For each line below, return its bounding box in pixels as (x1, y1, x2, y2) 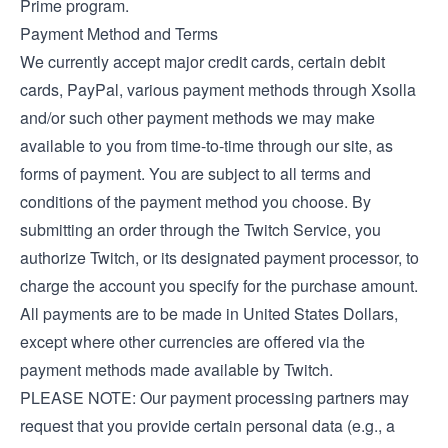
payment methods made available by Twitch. (20, 358, 333, 381)
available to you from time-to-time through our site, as (20, 134, 393, 157)
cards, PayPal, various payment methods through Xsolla (20, 78, 416, 101)
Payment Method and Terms (20, 22, 218, 45)
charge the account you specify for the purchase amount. (20, 274, 418, 297)
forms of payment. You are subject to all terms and (20, 162, 371, 185)
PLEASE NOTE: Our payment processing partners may (20, 386, 409, 409)
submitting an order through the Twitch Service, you (20, 218, 381, 241)
